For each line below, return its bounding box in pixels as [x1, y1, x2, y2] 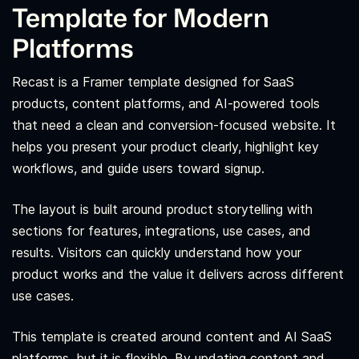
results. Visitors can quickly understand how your [12, 244, 301, 261]
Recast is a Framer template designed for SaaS [12, 74, 294, 91]
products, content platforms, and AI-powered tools [12, 95, 320, 112]
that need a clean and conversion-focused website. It [12, 117, 336, 134]
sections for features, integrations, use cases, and [12, 223, 311, 240]
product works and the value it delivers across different [12, 266, 344, 283]
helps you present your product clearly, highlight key [12, 139, 319, 155]
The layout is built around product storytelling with [12, 201, 313, 218]
